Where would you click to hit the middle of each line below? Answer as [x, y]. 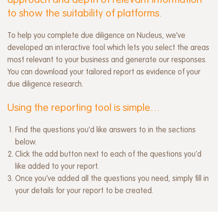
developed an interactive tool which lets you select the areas [108, 48]
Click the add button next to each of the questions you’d [108, 154]
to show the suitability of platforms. [84, 14]
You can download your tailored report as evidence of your [104, 72]
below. [26, 142]
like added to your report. [57, 167]
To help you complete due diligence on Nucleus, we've [96, 36]
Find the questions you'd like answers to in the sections [105, 130]
